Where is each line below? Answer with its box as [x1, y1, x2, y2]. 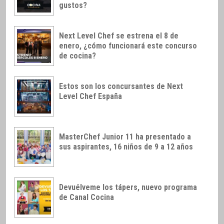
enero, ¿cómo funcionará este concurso [59, 41, 197, 51]
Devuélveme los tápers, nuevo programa [59, 182, 197, 192]
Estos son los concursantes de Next [59, 81, 183, 91]
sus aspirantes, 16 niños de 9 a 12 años [59, 141, 193, 151]
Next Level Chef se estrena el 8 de [59, 31, 178, 41]
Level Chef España [59, 91, 122, 101]
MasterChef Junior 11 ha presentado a [59, 131, 191, 141]
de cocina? [59, 51, 96, 61]
